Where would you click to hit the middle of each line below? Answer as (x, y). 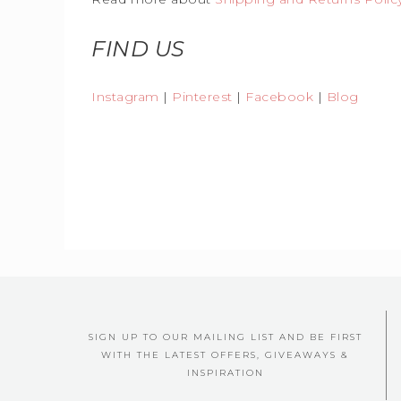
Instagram (125, 97)
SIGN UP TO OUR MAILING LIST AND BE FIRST (225, 337)
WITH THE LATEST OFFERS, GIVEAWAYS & (225, 355)
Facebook (279, 97)
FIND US (138, 49)
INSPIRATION (225, 373)
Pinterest (202, 97)
